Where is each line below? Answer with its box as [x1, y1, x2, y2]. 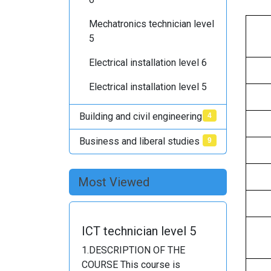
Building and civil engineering [79, 111, 202, 122]
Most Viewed [78, 175, 149, 189]
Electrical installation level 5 [89, 81, 207, 93]
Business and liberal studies [79, 135, 200, 147]
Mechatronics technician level [89, 18, 214, 30]
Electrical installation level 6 [89, 57, 207, 68]
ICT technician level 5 [82, 224, 196, 238]
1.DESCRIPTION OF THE [82, 244, 185, 256]
